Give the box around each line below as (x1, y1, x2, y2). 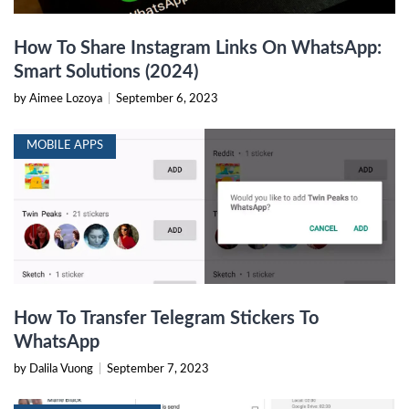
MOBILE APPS (26, 140, 103, 152)
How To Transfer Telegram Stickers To (14, 309, 319, 329)
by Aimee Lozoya (14, 93, 105, 106)
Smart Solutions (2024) (14, 63, 198, 82)
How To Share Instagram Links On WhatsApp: (14, 39, 382, 58)
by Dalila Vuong (14, 363, 96, 376)
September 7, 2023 (107, 363, 209, 376)
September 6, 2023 (116, 93, 218, 106)
